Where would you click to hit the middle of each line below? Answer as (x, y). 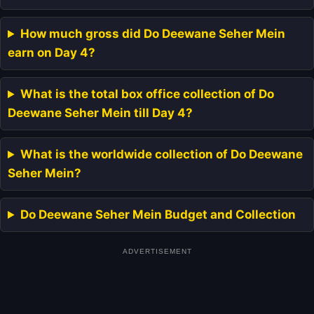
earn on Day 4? (52, 53)
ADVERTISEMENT (157, 252)
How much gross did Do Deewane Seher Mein (153, 34)
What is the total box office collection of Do (148, 94)
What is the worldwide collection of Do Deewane (162, 155)
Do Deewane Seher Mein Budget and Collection (158, 215)
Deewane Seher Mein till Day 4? (100, 113)
